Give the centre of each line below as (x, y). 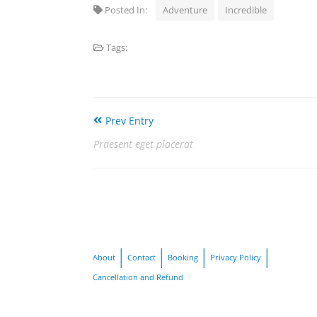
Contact (142, 257)
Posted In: (129, 10)
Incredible (246, 10)
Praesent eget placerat (143, 144)
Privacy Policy (236, 257)
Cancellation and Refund (138, 277)
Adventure (185, 10)
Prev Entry (129, 121)
